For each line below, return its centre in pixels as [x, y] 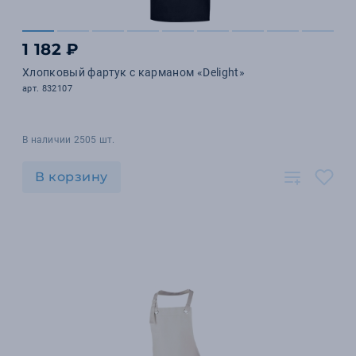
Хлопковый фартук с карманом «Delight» [133, 72]
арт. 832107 [47, 89]
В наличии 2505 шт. [69, 140]
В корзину [72, 177]
